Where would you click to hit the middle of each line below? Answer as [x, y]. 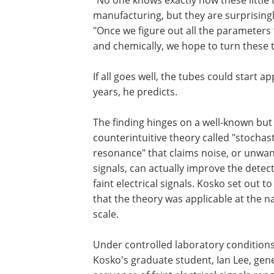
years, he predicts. [135, 92]
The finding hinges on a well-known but [183, 122]
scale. [106, 214]
